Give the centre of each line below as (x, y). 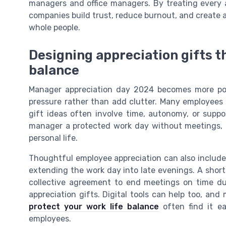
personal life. (53, 138)
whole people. (54, 28)
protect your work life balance (94, 206)
